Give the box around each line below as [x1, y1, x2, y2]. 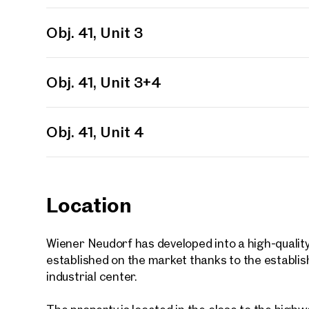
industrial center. [46, 268, 137, 283]
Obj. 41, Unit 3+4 [46, 72, 162, 92]
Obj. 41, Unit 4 [100, 121, 145, 141]
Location [46, 190, 132, 218]
